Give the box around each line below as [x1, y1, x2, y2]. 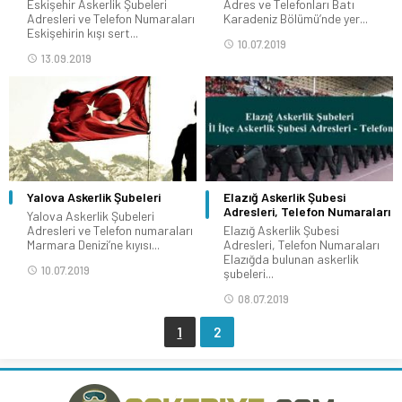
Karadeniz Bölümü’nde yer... [223, 10, 368, 26]
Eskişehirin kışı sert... [27, 24, 138, 40]
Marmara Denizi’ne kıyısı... [27, 237, 160, 253]
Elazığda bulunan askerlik [223, 251, 359, 267]
